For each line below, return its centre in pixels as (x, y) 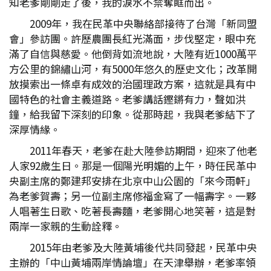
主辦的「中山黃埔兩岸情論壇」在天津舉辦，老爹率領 (132, 262)
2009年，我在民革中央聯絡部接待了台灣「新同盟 (143, 23)
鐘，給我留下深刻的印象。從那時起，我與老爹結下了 (132, 114)
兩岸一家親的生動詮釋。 (66, 226)
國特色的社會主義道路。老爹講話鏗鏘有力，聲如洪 (127, 99)
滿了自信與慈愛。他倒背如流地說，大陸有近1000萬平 (133, 54)
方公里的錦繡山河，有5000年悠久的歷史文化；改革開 (133, 69)
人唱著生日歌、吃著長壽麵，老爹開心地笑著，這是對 (132, 211)
